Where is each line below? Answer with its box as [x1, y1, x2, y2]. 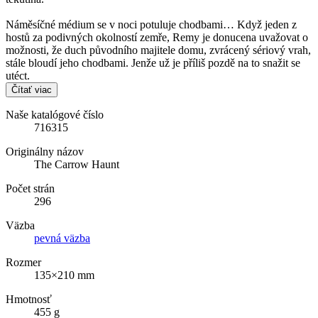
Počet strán [6, 182, 55, 194]
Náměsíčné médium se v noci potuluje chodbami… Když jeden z [6, 18, 297, 31]
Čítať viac [11, 84, 52, 95]
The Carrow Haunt [34, 158, 119, 170]
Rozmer [6, 256, 41, 268]
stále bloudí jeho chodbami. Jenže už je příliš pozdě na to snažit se [6, 56, 300, 69]
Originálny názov [6, 145, 84, 158]
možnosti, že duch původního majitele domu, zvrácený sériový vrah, [6, 43, 311, 56]
